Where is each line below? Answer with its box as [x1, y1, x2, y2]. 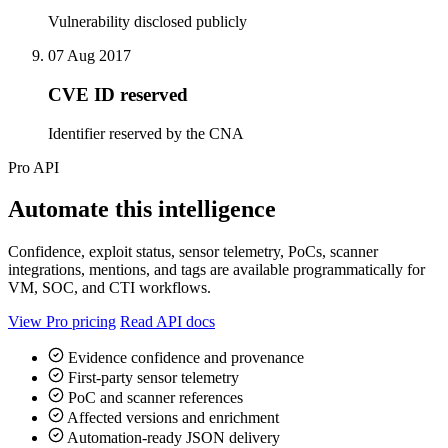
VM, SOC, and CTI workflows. [8, 279, 211, 297]
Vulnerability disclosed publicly [48, 13, 247, 31]
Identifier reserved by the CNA [48, 124, 244, 142]
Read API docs [120, 313, 215, 331]
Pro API [8, 158, 59, 176]
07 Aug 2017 [48, 47, 131, 65]
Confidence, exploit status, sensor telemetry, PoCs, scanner [8, 243, 378, 261]
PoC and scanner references [64, 389, 243, 407]
